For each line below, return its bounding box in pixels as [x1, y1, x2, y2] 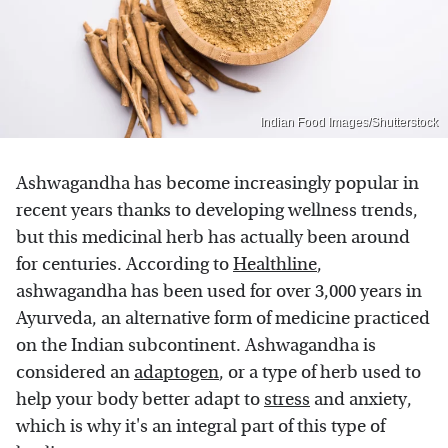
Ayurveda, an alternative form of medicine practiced [16, 307, 430, 329]
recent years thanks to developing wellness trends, [16, 199, 418, 221]
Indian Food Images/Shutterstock [260, 114, 438, 129]
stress [264, 388, 310, 410]
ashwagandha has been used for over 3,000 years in [16, 280, 422, 302]
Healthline [233, 253, 317, 275]
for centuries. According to [16, 253, 233, 275]
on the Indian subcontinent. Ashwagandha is [16, 334, 376, 356]
